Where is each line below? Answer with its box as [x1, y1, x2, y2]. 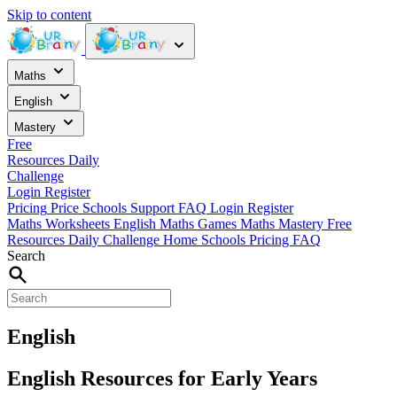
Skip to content [7, 7, 91, 22]
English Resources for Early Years [7, 366, 317, 390]
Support [130, 200, 175, 215]
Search [7, 248, 45, 263]
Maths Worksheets [7, 216, 113, 231]
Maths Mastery [240, 216, 327, 231]
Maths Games [160, 216, 240, 231]
